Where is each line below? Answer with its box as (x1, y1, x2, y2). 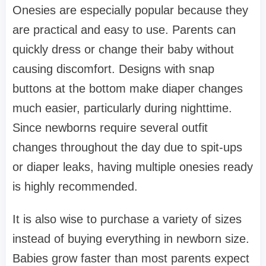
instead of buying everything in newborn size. (12, 232, 249, 245)
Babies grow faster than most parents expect (12, 251, 249, 265)
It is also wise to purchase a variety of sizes (12, 212, 242, 226)
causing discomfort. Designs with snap (12, 62, 214, 75)
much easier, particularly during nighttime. (12, 101, 232, 115)
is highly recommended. (12, 179, 138, 193)
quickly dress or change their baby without (12, 42, 234, 56)
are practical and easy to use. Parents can (12, 23, 236, 36)
